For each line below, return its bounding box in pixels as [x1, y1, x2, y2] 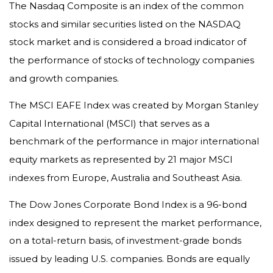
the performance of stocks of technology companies [9, 54, 254, 66]
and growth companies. [9, 72, 119, 84]
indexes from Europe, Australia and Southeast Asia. [9, 171, 242, 183]
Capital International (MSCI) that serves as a [9, 117, 210, 129]
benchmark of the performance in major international [9, 135, 259, 147]
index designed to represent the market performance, [9, 216, 261, 229]
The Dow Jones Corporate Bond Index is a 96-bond [9, 198, 247, 210]
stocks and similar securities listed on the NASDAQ [9, 18, 241, 30]
